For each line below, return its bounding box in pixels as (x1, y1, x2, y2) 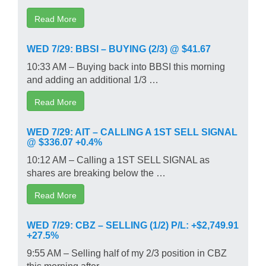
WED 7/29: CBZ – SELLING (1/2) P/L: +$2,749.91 (27, 219, 239, 229)
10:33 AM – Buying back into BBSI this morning (27, 61, 225, 71)
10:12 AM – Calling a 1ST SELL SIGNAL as (27, 154, 210, 164)
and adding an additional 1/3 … (27, 74, 159, 84)
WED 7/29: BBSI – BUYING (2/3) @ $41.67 (27, 43, 211, 53)
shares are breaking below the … (27, 167, 166, 177)
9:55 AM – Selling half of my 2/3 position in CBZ (27, 247, 227, 257)
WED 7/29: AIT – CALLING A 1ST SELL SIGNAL (27, 126, 237, 136)
